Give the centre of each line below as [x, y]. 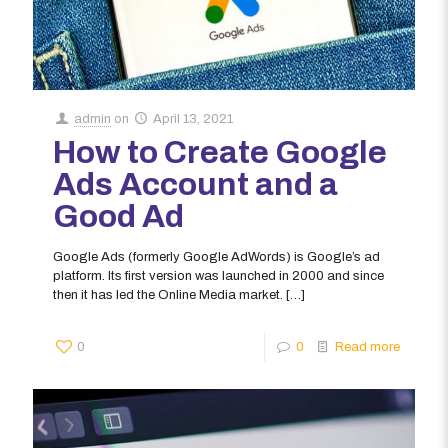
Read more [367, 347]
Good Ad [118, 217]
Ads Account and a [195, 185]
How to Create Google [220, 153]
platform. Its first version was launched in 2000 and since [218, 276]
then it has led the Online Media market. [168, 295]
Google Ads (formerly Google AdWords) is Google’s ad [216, 257]
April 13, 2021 [193, 119]
